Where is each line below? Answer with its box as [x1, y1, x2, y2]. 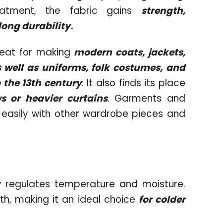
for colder [138, 192, 185, 206]
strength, [141, 3, 185, 17]
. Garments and [107, 91, 185, 105]
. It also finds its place [81, 76, 185, 90]
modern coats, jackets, [70, 45, 185, 59]
